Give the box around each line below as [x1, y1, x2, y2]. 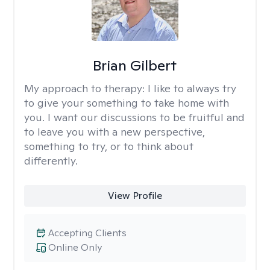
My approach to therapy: [24, 81, 148, 95]
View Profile [107, 189, 162, 202]
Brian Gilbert [93, 56, 177, 75]
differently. [24, 154, 78, 168]
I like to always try [148, 81, 236, 95]
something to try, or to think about [24, 139, 193, 153]
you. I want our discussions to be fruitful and [24, 110, 245, 124]
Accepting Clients [48, 227, 127, 239]
